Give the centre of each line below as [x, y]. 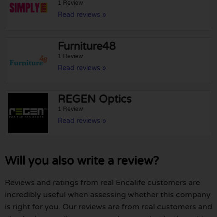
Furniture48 [87, 46]
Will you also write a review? [82, 161]
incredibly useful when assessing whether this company [108, 195]
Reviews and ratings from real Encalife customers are [102, 183]
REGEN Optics [95, 99]
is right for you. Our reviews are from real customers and [108, 207]
